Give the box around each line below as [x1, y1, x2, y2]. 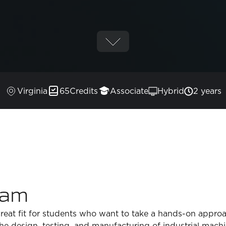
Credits [69, 87, 98, 95]
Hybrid [157, 87, 184, 95]
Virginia [17, 87, 47, 95]
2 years [193, 87, 221, 95]
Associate [109, 87, 148, 95]
